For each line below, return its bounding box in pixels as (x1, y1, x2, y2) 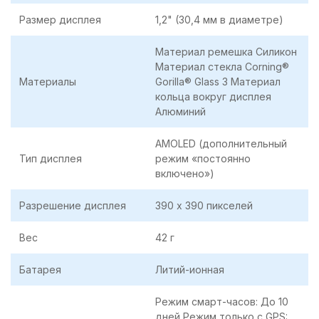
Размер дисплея (19, 13, 101, 26)
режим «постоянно (155, 152, 251, 164)
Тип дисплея (19, 152, 82, 164)
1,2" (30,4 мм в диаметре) (155, 13, 283, 26)
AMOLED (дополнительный (155, 137, 287, 150)
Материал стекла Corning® (155, 60, 289, 73)
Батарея (19, 263, 61, 276)
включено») (155, 167, 214, 179)
